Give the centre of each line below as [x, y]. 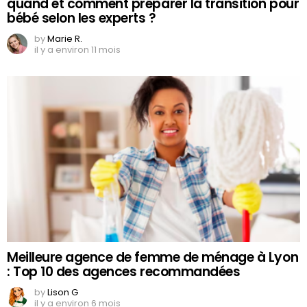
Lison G [63, 292]
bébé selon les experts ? [82, 19]
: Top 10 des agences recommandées [124, 271]
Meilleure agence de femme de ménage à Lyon [153, 257]
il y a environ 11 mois [77, 50]
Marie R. [65, 39]
